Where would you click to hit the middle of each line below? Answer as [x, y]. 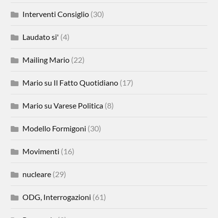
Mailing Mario [46, 60]
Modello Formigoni [54, 128]
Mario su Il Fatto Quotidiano [71, 82]
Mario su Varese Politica [63, 105]
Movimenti [41, 151]
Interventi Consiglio [56, 14]
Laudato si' [41, 37]
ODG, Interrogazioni [57, 197]
